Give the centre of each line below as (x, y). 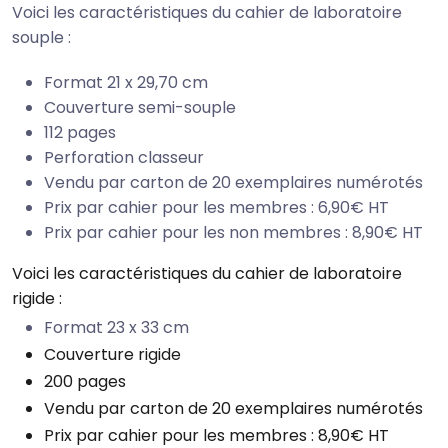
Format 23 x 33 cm (116, 327)
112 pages (80, 132)
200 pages (85, 381)
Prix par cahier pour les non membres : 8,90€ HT (233, 232)
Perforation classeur (124, 157)
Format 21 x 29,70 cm (126, 82)
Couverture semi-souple (140, 107)
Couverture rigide (112, 354)
